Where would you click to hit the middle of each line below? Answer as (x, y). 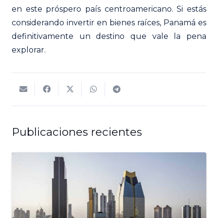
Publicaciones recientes (77, 132)
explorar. (29, 50)
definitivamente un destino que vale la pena (109, 36)
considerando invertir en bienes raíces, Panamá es (109, 22)
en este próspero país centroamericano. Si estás (109, 9)
